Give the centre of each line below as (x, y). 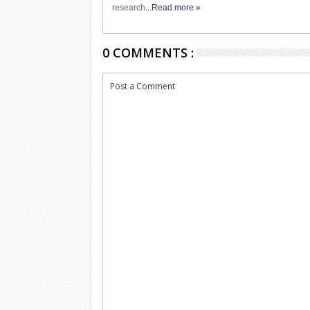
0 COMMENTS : (148, 52)
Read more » (176, 7)
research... (132, 7)
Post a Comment (143, 86)
